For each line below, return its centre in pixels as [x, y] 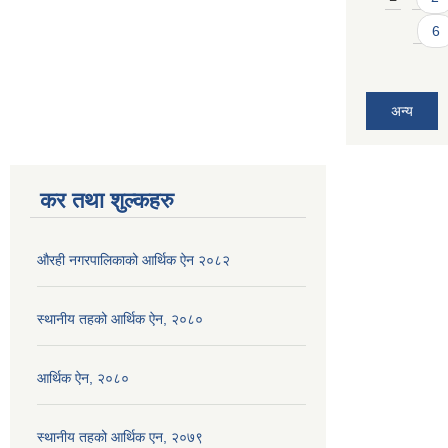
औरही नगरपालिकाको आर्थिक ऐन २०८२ [133, 260]
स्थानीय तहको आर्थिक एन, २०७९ [120, 437]
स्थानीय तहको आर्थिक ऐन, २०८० [120, 319]
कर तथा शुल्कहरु [107, 201]
